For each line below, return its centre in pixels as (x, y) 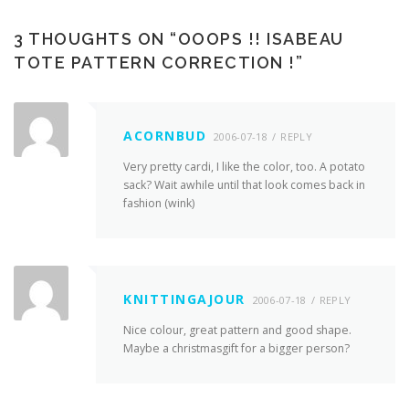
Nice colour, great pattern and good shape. (237, 330)
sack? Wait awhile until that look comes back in (244, 184)
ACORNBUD (165, 135)
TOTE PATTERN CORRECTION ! (155, 62)
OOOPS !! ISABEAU (261, 38)
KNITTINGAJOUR (184, 299)
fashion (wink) (159, 203)
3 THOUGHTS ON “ (96, 38)
